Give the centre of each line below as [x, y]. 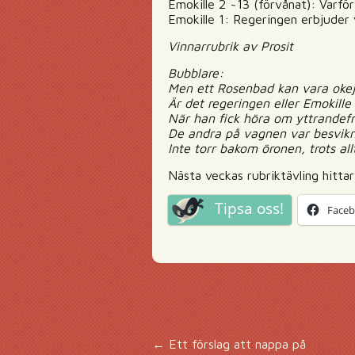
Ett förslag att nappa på [235, 344]
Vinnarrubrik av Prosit [231, 46]
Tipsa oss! [249, 208]
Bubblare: [196, 73]
